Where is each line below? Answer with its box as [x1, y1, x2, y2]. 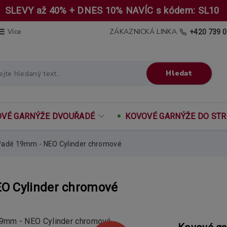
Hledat [166, 68, 193, 78]
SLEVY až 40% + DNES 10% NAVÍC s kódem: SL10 [5, 5, 222, 16]
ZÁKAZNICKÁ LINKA [109, 27, 177, 36]
